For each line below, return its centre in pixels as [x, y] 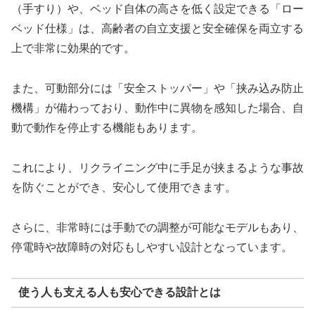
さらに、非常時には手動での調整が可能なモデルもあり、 [157, 227]
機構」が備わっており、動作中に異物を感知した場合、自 [157, 108]
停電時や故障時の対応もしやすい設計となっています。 [152, 247]
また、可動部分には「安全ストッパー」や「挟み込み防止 [157, 89]
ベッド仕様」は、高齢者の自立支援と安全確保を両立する [157, 29]
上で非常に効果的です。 [73, 49]
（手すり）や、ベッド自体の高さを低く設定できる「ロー [157, 9]
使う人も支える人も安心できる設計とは [119, 292]
